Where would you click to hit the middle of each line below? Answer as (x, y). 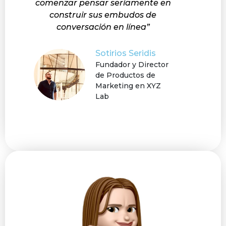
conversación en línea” (103, 27)
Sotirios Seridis (126, 53)
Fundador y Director (132, 64)
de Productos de (125, 75)
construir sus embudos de (103, 15)
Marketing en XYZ (128, 86)
